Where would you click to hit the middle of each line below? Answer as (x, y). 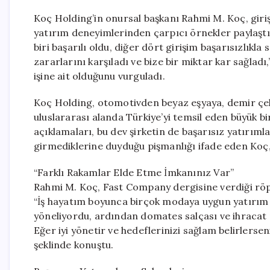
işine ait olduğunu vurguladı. (99, 76)
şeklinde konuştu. (74, 245)
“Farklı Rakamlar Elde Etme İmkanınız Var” (134, 172)
